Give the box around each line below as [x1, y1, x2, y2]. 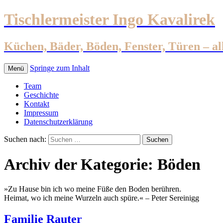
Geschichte [24, 90, 59, 99]
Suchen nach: [4, 134, 46, 143]
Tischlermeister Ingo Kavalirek [4, 10, 215, 29]
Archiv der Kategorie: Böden [4, 155, 201, 174]
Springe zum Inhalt [30, 63, 90, 72]
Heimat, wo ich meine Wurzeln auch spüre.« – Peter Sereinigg [4, 193, 199, 202]
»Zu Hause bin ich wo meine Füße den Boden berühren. [4, 184, 181, 193]
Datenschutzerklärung [24, 117, 93, 126]
